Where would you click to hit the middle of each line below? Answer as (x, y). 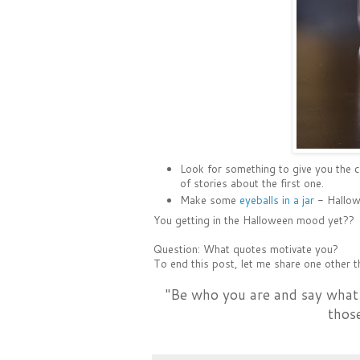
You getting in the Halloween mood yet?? (254, 220)
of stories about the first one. (252, 183)
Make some (209, 200)
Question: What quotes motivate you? (245, 249)
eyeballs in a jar (276, 200)
